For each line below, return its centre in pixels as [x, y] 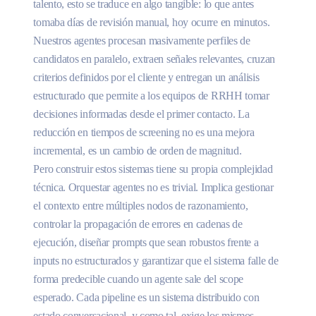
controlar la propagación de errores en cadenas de [138, 224]
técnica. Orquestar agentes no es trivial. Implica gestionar [153, 187]
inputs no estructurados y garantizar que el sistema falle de [156, 260]
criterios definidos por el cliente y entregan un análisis [146, 77]
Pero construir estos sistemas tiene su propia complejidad [153, 169]
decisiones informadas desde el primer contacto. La [141, 114]
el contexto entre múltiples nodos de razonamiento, [141, 205]
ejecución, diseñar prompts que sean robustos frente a [146, 242]
